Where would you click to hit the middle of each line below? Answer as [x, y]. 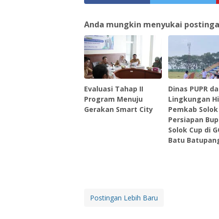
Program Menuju [113, 99]
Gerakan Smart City [119, 109]
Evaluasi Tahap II [114, 88]
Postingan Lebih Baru [124, 197]
